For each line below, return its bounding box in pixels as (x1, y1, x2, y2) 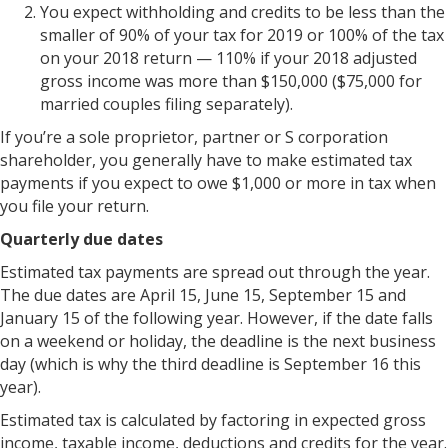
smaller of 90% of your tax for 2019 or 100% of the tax (40, 24, 444, 46)
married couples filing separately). (40, 93, 293, 115)
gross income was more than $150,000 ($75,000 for (40, 70, 422, 92)
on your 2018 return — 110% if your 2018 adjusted (40, 47, 417, 69)
